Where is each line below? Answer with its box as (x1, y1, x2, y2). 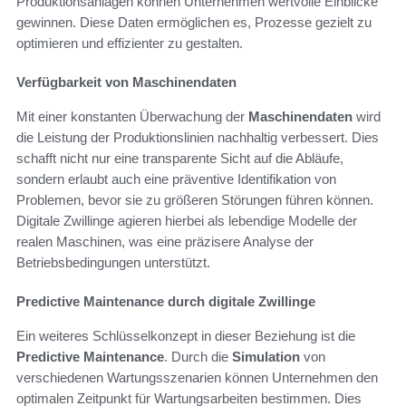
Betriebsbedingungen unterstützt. (16, 254, 210, 270)
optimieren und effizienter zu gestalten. (16, 34, 243, 51)
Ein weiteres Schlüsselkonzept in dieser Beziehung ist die (16, 327, 355, 343)
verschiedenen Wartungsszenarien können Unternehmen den (16, 369, 378, 385)
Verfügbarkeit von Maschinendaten (16, 73, 237, 90)
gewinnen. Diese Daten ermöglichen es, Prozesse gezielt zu (16, 14, 372, 30)
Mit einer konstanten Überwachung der (16, 108, 248, 124)
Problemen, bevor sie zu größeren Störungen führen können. (16, 191, 373, 208)
